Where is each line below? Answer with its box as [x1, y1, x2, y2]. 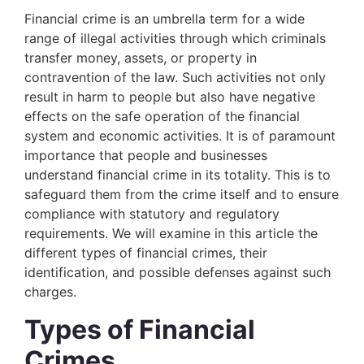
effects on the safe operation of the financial [24, 108, 300, 124]
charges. [24, 284, 76, 300]
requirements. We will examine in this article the [24, 225, 318, 241]
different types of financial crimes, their [24, 245, 267, 261]
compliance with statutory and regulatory [24, 206, 279, 222]
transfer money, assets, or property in [24, 50, 257, 66]
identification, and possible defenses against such [24, 264, 331, 280]
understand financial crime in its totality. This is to [24, 167, 331, 183]
